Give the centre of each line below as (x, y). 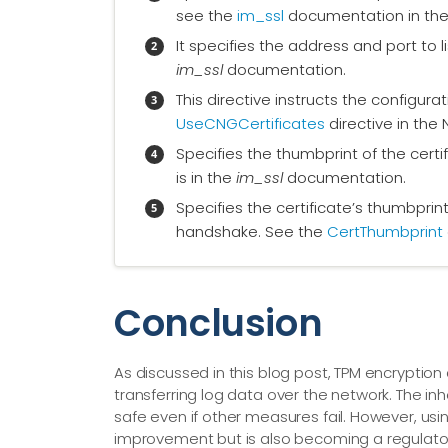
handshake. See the (251, 231)
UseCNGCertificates (250, 123)
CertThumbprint (384, 231)
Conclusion (218, 322)
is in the (205, 177)
